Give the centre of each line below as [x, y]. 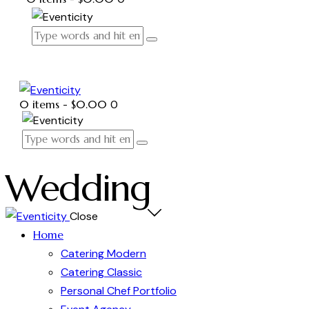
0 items [39, 104]
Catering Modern [103, 253]
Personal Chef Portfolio [119, 290]
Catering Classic [101, 272]
